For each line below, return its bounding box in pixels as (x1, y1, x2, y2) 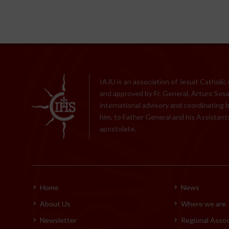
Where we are (180, 199, 226, 208)
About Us (40, 199, 71, 208)
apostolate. (100, 124, 136, 133)
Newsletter (40, 215, 77, 224)
